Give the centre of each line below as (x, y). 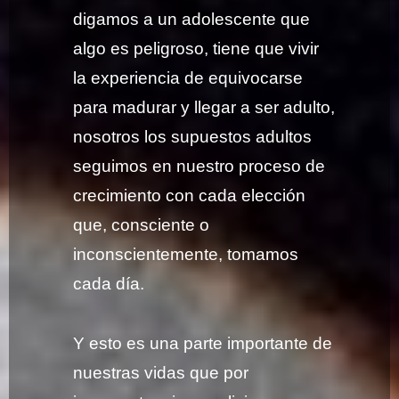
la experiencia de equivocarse (188, 78)
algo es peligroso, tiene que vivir (196, 49)
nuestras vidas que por (161, 372)
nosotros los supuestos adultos (193, 137)
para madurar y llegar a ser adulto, (204, 108)
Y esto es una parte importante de (203, 343)
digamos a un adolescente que (192, 20)
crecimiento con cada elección (190, 196)
